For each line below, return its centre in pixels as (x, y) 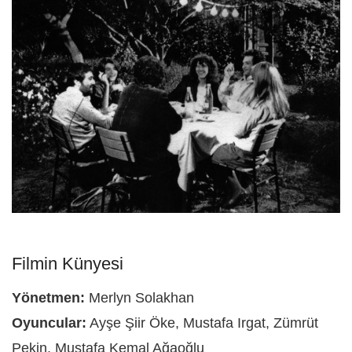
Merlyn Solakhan (141, 297)
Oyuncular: (49, 323)
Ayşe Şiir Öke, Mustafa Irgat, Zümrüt (202, 323)
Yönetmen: (48, 297)
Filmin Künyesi (68, 264)
